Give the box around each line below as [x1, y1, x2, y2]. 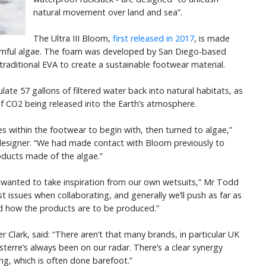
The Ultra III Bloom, [33, 33, 113, 45]
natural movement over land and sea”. [33, 7, 185, 18]
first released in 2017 [112, 33, 194, 45]
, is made [194, 33, 230, 45]
